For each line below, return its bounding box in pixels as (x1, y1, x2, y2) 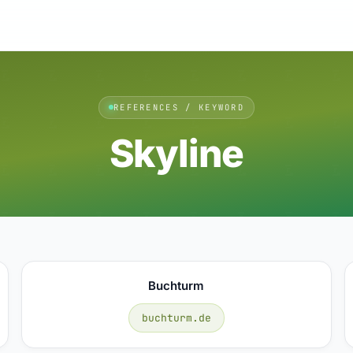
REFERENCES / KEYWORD (113, 101, 245, 113)
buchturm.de (141, 310, 211, 325)
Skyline (109, 129, 244, 176)
